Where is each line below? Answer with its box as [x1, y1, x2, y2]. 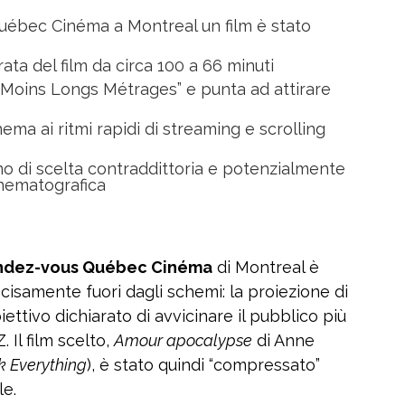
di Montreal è [212, 258, 319, 278]
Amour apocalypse [114, 331, 252, 351]
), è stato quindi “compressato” [87, 355, 320, 375]
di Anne [252, 331, 315, 351]
